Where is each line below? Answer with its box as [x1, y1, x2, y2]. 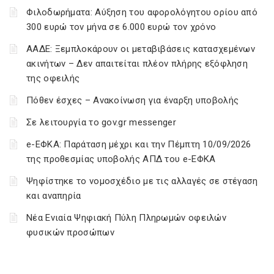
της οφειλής [26, 73, 80, 84]
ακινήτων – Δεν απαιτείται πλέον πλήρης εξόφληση [26, 58, 248, 69]
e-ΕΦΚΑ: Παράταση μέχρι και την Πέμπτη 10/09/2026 [26, 139, 251, 150]
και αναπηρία [26, 190, 81, 201]
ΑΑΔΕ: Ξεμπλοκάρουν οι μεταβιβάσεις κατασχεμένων [26, 43, 256, 54]
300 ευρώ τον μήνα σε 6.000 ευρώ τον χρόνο [26, 21, 217, 32]
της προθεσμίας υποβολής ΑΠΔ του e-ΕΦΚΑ [26, 154, 216, 165]
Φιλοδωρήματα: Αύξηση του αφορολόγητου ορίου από [26, 7, 258, 18]
